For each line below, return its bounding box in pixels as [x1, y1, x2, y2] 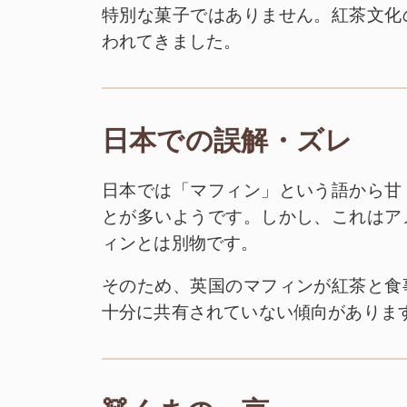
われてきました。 [101, 29, 242, 53]
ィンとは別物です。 [101, 230, 259, 253]
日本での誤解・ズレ [101, 125, 353, 156]
